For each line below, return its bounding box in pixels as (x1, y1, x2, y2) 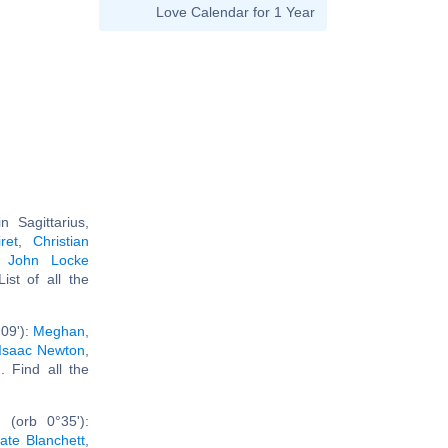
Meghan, (33, 322, 89, 339)
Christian (33, 232, 90, 249)
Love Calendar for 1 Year (156, 4, 315, 20)
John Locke (8, 251, 89, 268)
